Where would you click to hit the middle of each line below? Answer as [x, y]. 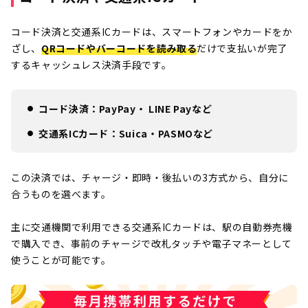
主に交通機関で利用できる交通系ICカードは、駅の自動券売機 [152, 227]
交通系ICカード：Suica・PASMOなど [126, 133]
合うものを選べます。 [61, 194]
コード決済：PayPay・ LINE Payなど [125, 108]
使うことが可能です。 [61, 260]
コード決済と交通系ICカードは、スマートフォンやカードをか [152, 31]
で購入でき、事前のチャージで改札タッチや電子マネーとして [152, 243]
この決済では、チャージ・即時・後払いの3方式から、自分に [150, 177]
